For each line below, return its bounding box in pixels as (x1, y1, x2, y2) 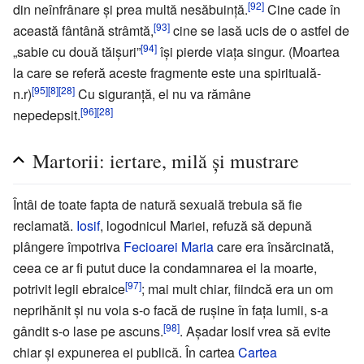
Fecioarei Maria (123, 236, 214, 256)
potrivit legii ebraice (13, 279, 125, 298)
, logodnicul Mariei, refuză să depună (100, 215, 312, 235)
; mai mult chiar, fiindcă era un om (141, 279, 333, 298)
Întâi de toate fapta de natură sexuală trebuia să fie (13, 194, 302, 214)
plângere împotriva (13, 236, 123, 256)
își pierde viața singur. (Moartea (157, 41, 340, 61)
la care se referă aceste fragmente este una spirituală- (13, 63, 321, 82)
